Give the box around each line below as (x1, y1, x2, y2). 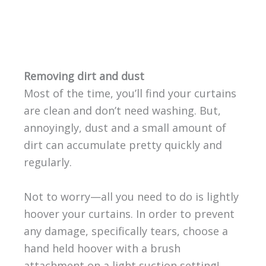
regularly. (23, 155, 72, 170)
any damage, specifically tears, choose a (23, 223, 228, 238)
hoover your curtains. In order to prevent (23, 206, 235, 221)
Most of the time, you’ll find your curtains (23, 86, 236, 101)
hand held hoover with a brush (23, 240, 180, 255)
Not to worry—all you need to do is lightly (23, 189, 239, 204)
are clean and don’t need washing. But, (23, 103, 221, 118)
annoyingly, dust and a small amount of (23, 121, 226, 135)
